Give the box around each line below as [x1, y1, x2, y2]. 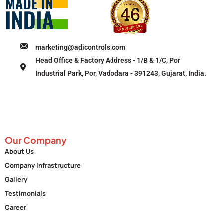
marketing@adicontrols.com [35, 43, 126, 52]
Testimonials [5, 189, 46, 198]
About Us [5, 147, 34, 156]
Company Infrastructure [5, 161, 81, 170]
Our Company [5, 134, 67, 146]
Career [5, 203, 26, 212]
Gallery [5, 175, 27, 184]
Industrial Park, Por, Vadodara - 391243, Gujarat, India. [35, 69, 207, 78]
